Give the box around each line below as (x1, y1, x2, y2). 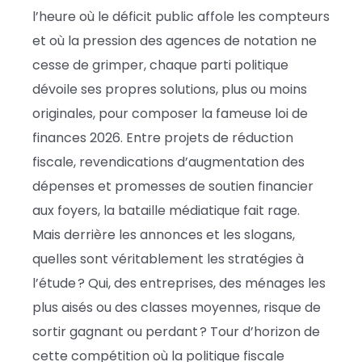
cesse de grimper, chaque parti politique (32, 55, 288, 74)
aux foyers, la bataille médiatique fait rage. (32, 200, 300, 220)
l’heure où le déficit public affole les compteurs (32, 6, 330, 26)
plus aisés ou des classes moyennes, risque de (32, 297, 321, 317)
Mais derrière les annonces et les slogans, (32, 225, 295, 244)
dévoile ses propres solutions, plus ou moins (32, 79, 307, 99)
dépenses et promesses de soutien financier (32, 176, 314, 196)
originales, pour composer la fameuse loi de (32, 103, 308, 123)
